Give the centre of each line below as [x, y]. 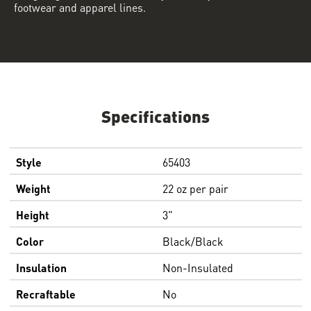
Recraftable [45, 294]
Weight [33, 188]
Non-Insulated [197, 267]
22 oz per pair [195, 188]
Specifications [155, 116]
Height [32, 215]
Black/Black [193, 241]
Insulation [41, 267]
